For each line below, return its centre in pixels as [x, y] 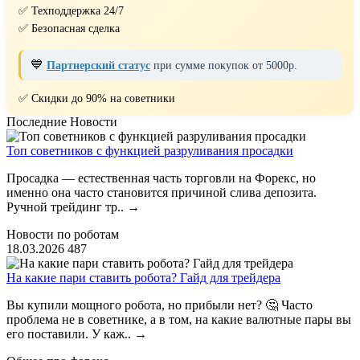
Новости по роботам [63, 234]
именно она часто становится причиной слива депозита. [162, 192]
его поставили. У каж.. [70, 334]
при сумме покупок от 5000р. [225, 65]
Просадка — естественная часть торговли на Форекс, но [161, 178]
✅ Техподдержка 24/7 [71, 11]
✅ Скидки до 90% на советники [97, 98]
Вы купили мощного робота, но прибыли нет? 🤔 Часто [160, 305]
